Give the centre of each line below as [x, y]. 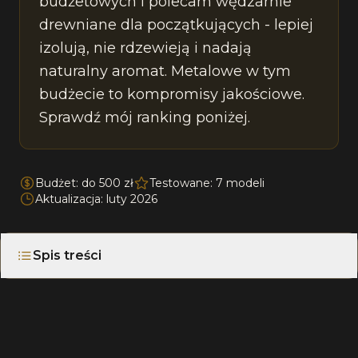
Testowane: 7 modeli [207, 183]
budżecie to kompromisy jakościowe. [172, 94]
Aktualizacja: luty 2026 [96, 199]
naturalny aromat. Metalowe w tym [165, 71]
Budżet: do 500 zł [84, 183]
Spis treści [67, 255]
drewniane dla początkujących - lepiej [176, 25]
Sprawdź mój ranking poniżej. [145, 117]
